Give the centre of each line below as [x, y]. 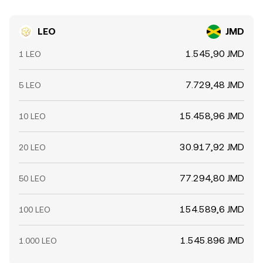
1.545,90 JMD [215, 54]
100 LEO [35, 210]
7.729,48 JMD [215, 85]
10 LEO [32, 116]
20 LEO [32, 147]
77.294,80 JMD [212, 178]
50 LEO [32, 178]
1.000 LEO [38, 241]
